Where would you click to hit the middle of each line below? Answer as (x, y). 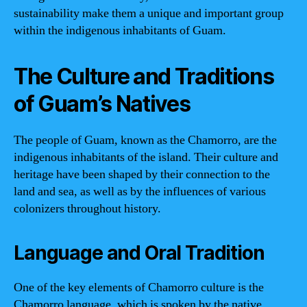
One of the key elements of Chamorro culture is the (139, 287)
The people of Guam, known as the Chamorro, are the (145, 140)
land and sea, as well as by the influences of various (140, 192)
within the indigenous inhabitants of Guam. (120, 30)
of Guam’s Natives (102, 104)
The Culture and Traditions (144, 76)
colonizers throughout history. (87, 209)
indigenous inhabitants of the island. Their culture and (146, 157)
